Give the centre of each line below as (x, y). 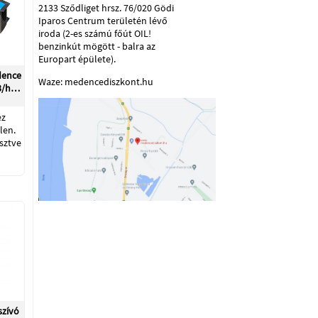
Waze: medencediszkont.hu (96, 82)
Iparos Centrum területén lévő (103, 21)
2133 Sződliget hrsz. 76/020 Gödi (106, 8)
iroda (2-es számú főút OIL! (95, 33)
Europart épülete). (77, 59)
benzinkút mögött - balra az (97, 46)
